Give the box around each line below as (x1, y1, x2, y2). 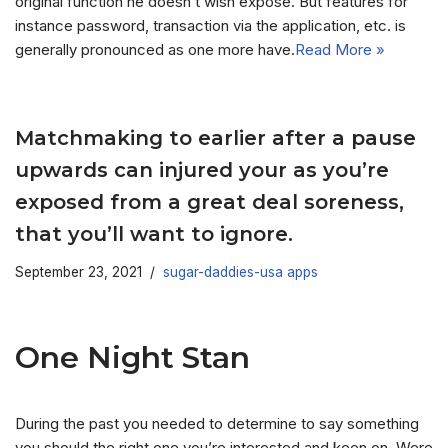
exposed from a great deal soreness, (15, 190, 404, 215)
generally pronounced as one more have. (15, 40, 295, 60)
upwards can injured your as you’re (15, 158, 389, 183)
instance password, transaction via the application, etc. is (15, 16, 406, 36)
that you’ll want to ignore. (15, 222, 293, 247)
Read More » (295, 40, 385, 60)
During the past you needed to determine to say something (15, 414, 419, 434)
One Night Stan (15, 339, 250, 377)
